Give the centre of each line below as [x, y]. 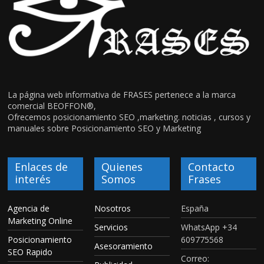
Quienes [122, 167]
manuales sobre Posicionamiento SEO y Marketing [105, 128]
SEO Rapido [30, 252]
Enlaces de [42, 167]
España [194, 209]
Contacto [211, 167]
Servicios [111, 227]
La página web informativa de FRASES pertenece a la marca [122, 95]
